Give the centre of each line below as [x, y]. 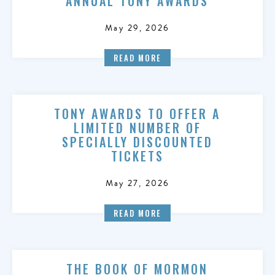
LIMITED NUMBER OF [137, 128]
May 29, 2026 [137, 28]
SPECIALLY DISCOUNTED [137, 142]
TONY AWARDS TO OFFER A [137, 114]
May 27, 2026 [137, 183]
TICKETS [137, 156]
